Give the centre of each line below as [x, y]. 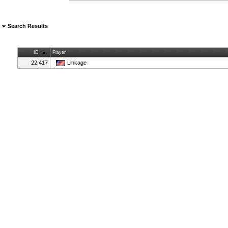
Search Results [27, 26]
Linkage [77, 63]
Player [59, 52]
